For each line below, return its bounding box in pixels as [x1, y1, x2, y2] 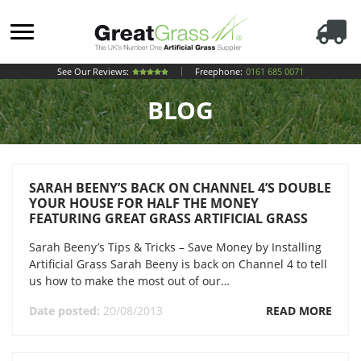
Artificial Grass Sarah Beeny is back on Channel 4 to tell [29, 256, 327, 272]
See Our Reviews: [57, 65, 129, 78]
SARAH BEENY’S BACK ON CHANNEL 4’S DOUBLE [29, 179, 331, 197]
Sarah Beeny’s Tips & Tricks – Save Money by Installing [29, 239, 322, 255]
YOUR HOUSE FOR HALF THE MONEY [29, 194, 259, 212]
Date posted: [29, 303, 103, 318]
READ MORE [266, 303, 332, 318]
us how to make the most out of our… [29, 273, 230, 288]
